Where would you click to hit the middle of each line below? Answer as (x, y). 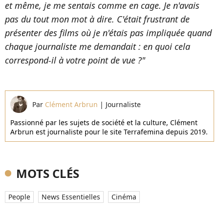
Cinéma (124, 197)
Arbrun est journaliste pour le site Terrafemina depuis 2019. (109, 131)
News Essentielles (71, 197)
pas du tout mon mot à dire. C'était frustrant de (97, 19)
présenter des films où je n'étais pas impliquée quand (108, 33)
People (19, 197)
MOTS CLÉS (48, 173)
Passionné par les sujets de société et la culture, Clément (104, 122)
